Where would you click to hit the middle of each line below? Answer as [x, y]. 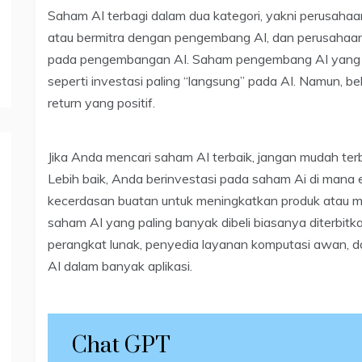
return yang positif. [103, 102]
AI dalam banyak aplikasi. [120, 265]
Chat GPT [121, 345]
